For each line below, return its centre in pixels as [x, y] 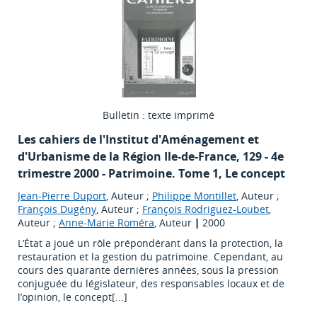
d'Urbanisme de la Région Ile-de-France [127, 157]
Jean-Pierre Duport [62, 196]
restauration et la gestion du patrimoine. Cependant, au [150, 257]
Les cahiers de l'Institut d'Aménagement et [138, 140]
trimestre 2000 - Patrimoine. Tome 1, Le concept [151, 174]
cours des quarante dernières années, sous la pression [148, 270]
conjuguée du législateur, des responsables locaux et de [151, 284]
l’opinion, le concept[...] [73, 297]
